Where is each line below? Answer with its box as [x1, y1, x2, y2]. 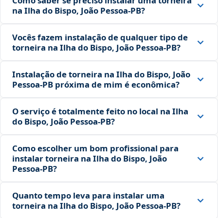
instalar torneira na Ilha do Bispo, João [12, 153, 167, 164]
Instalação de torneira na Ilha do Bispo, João [12, 69, 190, 80]
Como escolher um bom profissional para [12, 143, 179, 154]
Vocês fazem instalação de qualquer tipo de [12, 32, 188, 43]
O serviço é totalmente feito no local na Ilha [12, 106, 188, 117]
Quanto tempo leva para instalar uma [12, 190, 164, 201]
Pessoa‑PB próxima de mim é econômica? [12, 79, 180, 91]
